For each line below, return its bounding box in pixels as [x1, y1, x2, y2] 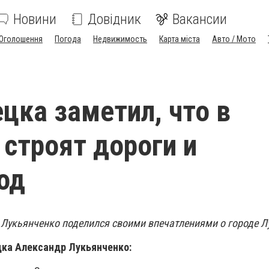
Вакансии [172, 11, 227, 28]
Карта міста [159, 34, 200, 44]
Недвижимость [93, 34, 147, 44]
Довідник [88, 11, 141, 28]
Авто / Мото [212, 34, 256, 44]
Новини [13, 11, 56, 28]
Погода [55, 34, 81, 44]
